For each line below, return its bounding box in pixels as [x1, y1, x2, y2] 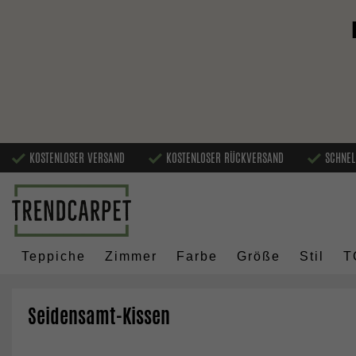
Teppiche [21, 250, 86, 264]
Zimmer [105, 250, 157, 264]
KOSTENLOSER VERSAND [29, 149, 125, 166]
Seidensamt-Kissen [28, 303, 170, 330]
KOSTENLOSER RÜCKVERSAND [166, 149, 284, 166]
